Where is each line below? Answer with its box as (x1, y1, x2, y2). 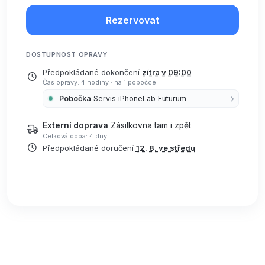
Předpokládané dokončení (42, 67, 142, 77)
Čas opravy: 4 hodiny (42, 78, 111, 87)
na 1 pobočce (114, 78, 156, 87)
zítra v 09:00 (141, 67, 192, 77)
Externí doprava (42, 121, 108, 131)
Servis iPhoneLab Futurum (93, 93, 186, 103)
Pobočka (59, 93, 91, 103)
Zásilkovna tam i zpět (110, 121, 191, 131)
